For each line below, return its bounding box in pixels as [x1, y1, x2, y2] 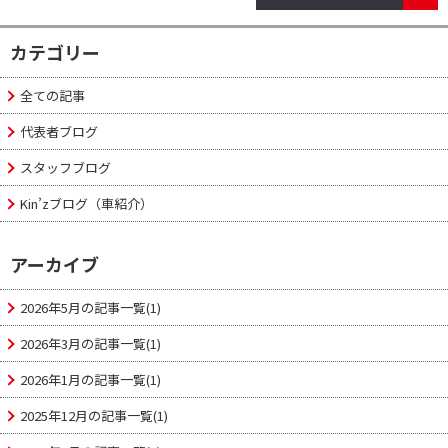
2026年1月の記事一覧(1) [19, 369, 161, 389]
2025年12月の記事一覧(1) [19, 405, 168, 425]
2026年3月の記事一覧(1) [19, 333, 161, 353]
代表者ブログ [19, 121, 98, 141]
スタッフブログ [19, 157, 111, 177]
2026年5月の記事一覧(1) [19, 297, 161, 317]
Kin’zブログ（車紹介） [19, 193, 153, 213]
